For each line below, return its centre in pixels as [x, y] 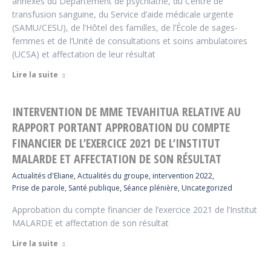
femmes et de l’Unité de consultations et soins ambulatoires [130, 41]
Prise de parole [38, 188]
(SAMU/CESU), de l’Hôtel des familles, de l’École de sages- [125, 28]
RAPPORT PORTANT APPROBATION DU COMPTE [121, 127]
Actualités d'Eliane [43, 176]
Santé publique [94, 188]
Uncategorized [207, 188]
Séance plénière [151, 188]
